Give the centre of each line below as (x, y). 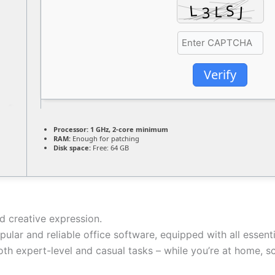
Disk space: (72, 148)
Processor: (71, 129)
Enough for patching (105, 138)
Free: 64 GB (110, 148)
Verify (220, 74)
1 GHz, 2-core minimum (128, 129)
